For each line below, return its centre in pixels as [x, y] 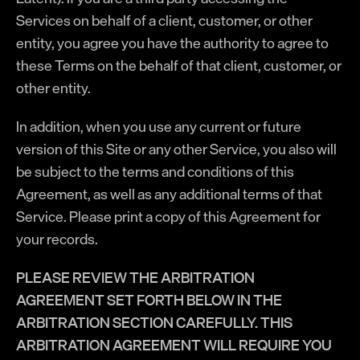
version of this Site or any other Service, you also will [176, 149]
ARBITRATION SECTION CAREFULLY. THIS [154, 322]
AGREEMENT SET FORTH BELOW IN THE [149, 300]
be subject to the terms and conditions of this [155, 171]
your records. [57, 239]
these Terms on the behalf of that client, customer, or [179, 65]
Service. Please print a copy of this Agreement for [168, 216]
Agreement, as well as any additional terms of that [169, 194]
